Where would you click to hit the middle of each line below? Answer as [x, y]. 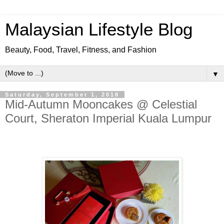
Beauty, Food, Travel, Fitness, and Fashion [81, 50]
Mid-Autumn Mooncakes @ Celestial [101, 104]
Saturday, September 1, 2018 [62, 94]
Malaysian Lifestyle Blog [99, 29]
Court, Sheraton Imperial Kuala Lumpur [108, 118]
